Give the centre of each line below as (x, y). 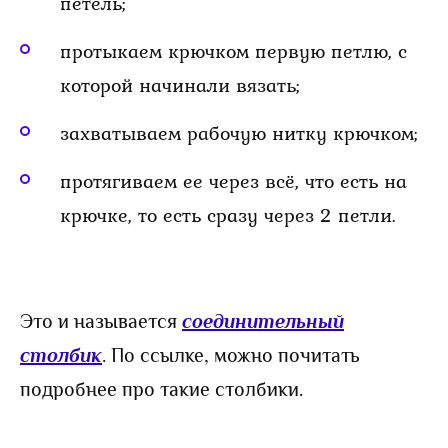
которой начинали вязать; (180, 84)
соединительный (263, 320)
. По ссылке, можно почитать (231, 354)
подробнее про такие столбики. (161, 388)
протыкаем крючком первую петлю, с (233, 50)
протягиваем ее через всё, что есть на (233, 180)
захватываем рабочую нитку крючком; (239, 132)
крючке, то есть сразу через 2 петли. (228, 214)
